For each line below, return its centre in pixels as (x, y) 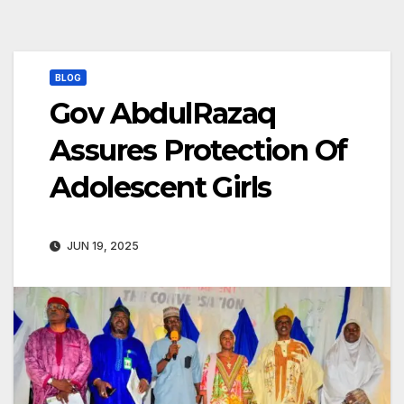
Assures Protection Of (198, 150)
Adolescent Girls (161, 187)
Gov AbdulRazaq (163, 113)
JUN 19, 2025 (101, 245)
